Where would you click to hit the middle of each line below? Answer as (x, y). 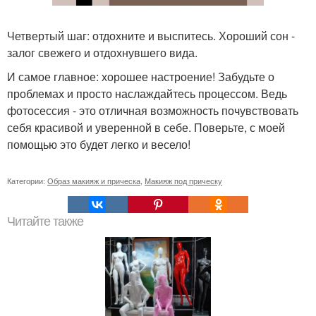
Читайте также (45, 221)
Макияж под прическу (183, 180)
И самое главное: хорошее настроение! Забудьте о (141, 76)
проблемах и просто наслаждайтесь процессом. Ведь (147, 93)
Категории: (27, 180)
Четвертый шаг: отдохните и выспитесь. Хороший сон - (151, 35)
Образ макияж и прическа (94, 180)
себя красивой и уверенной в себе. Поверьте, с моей (146, 127)
